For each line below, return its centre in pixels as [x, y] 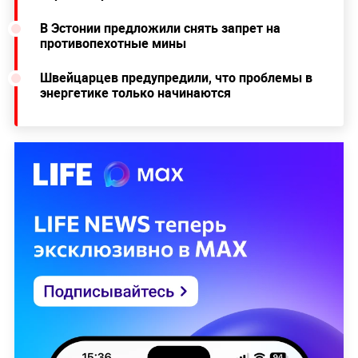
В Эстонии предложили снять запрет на [160, 28]
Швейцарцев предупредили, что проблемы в [176, 78]
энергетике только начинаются [135, 93]
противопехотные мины [113, 44]
